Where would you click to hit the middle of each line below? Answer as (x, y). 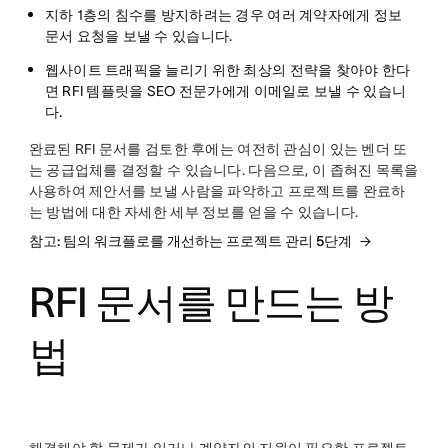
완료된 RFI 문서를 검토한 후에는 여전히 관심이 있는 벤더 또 (218, 149)
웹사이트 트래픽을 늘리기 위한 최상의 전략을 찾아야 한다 (227, 70)
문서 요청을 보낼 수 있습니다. (138, 36)
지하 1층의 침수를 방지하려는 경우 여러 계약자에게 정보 (223, 15)
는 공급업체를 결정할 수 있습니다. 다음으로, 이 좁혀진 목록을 (223, 170)
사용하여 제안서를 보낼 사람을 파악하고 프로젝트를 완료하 (217, 191)
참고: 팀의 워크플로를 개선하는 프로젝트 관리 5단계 (190, 241)
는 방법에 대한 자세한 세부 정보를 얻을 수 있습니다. (193, 212)
